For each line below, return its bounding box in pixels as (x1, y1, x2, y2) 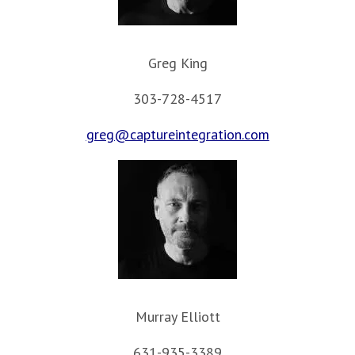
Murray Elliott (135, 307, 220, 326)
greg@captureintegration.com (86, 124, 269, 143)
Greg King (147, 53, 208, 72)
